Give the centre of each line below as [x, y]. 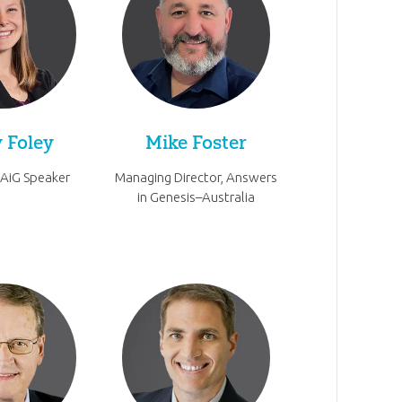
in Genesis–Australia [197, 197]
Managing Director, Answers [197, 177]
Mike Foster [197, 143]
